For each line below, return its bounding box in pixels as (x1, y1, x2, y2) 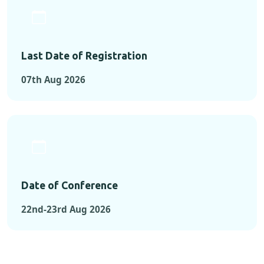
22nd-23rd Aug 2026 (21, 203, 111, 216)
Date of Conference (21, 180, 118, 192)
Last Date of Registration (21, 50, 147, 62)
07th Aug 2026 (21, 74, 85, 86)
